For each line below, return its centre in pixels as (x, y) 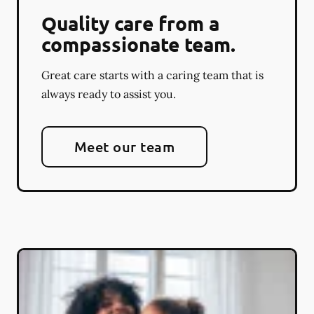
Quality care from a (130, 22)
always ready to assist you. (109, 94)
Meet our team (125, 146)
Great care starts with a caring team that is (152, 75)
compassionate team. (138, 43)
